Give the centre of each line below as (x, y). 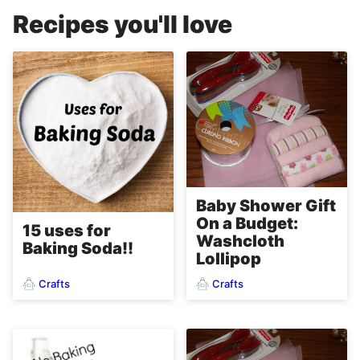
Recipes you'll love (123, 25)
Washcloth (240, 241)
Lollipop (229, 259)
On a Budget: (247, 224)
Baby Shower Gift (266, 206)
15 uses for (67, 231)
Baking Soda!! (78, 249)
